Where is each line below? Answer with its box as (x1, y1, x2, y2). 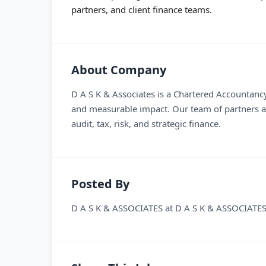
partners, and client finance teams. (71, 4, 212, 15)
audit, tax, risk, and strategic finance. (71, 118, 221, 129)
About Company (71, 62, 166, 78)
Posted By (71, 176, 129, 192)
